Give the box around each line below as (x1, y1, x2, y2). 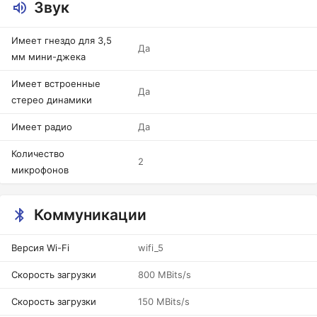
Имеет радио (11, 121, 72, 132)
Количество (11, 148, 64, 159)
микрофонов (11, 164, 69, 175)
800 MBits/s (138, 269, 191, 280)
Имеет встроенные (11, 78, 100, 89)
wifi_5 (138, 242, 163, 253)
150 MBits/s (138, 296, 190, 307)
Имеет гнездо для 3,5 (11, 35, 112, 46)
